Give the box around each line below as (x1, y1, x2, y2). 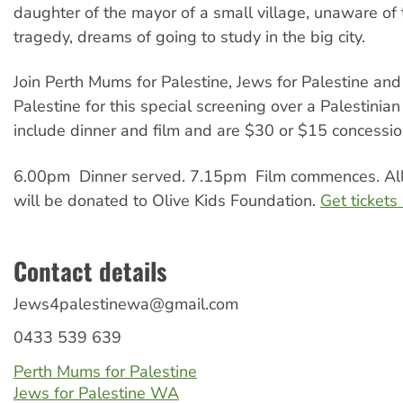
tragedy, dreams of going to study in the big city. (13, 25, 365, 48)
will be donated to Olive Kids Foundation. (13, 189, 320, 211)
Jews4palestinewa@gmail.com (13, 292, 238, 315)
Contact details (13, 252, 166, 289)
